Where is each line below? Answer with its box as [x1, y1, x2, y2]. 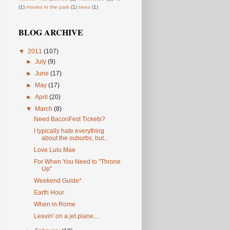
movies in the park [26, 4, 69, 10]
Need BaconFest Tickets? [33, 116, 105, 123]
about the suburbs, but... [41, 135, 108, 142]
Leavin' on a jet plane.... [33, 213, 100, 220]
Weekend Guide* [33, 177, 82, 185]
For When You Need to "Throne [33, 158, 121, 166]
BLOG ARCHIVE [18, 26, 83, 39]
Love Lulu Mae [33, 146, 75, 154]
